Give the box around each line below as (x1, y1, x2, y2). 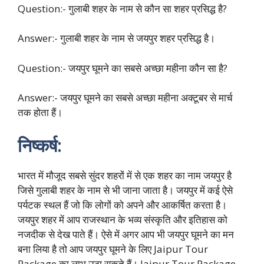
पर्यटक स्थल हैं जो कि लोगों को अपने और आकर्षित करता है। (18, 197, 227, 212)
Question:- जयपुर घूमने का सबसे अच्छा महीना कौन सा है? (18, 61, 227, 75)
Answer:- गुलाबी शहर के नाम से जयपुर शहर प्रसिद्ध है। (18, 31, 215, 45)
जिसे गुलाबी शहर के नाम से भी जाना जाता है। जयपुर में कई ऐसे (18, 183, 233, 197)
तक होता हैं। (18, 105, 62, 120)
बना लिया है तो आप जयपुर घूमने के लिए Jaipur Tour (18, 242, 208, 256)
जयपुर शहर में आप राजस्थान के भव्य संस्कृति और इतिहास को (18, 212, 227, 226)
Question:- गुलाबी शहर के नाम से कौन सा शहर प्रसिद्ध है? (18, 1, 227, 15)
